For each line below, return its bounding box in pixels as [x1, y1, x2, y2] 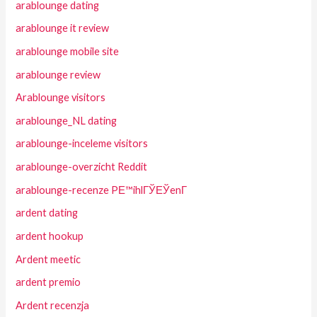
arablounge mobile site [16, 45, 120, 57]
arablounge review [16, 68, 101, 81]
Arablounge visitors [16, 91, 106, 104]
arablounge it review [16, 22, 110, 35]
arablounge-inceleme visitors [16, 137, 149, 150]
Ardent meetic [16, 253, 81, 265]
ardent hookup [16, 229, 84, 242]
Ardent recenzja [16, 299, 90, 311]
